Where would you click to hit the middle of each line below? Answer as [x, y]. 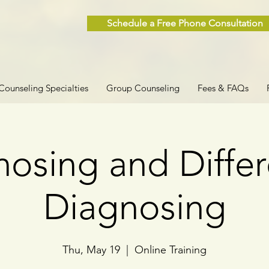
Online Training [171, 250]
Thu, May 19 [91, 250]
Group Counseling [143, 88]
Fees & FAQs [223, 88]
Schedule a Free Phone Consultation [185, 23]
